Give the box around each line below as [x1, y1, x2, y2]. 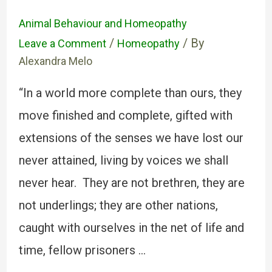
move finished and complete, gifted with [18, 108, 233, 123]
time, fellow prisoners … [18, 243, 146, 257]
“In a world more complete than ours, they [18, 86, 242, 100]
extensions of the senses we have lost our [18, 131, 243, 145]
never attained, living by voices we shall [18, 153, 228, 168]
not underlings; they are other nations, [18, 198, 218, 212]
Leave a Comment [18, 37, 106, 50]
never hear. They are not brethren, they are [18, 175, 245, 190]
